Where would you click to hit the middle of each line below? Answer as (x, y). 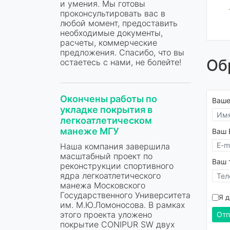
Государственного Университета (125, 195)
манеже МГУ (90, 131)
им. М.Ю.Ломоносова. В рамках (122, 205)
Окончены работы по (109, 99)
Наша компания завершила (115, 146)
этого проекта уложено (106, 214)
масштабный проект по (106, 156)
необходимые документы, (111, 33)
